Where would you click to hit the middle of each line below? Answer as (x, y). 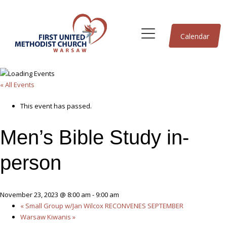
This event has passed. (56, 106)
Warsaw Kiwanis (46, 217)
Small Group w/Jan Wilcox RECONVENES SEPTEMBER (104, 206)
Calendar (195, 36)
